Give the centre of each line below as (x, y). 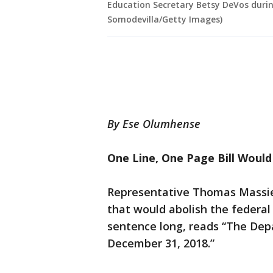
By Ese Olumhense (154, 124)
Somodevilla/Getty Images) (165, 19)
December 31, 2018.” (161, 243)
